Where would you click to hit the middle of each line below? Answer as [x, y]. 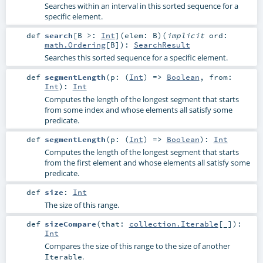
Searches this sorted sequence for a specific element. [136, 58]
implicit [188, 36]
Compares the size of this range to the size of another [137, 246]
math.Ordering [75, 45]
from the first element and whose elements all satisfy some [147, 162]
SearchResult [162, 45]
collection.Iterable [173, 223]
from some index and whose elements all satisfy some [138, 109]
